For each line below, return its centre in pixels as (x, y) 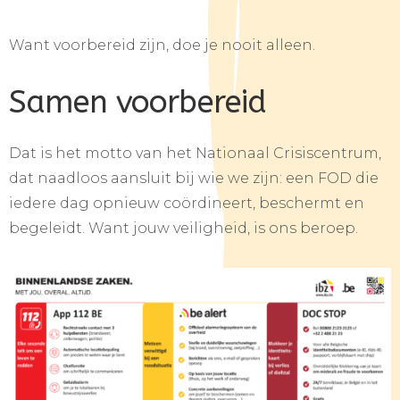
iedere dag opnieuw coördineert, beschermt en (187, 203)
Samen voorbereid (137, 102)
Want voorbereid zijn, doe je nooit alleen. (162, 45)
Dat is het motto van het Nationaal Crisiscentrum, (195, 153)
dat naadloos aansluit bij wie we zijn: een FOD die (194, 178)
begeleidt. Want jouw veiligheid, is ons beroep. (183, 228)
